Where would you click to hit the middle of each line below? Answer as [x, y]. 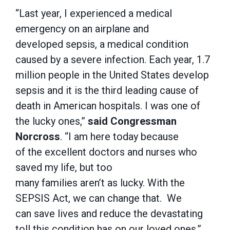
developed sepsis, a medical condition [102, 44]
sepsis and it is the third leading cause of [107, 90]
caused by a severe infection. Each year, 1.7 [113, 60]
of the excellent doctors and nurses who [106, 152]
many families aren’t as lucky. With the [100, 183]
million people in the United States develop [112, 75]
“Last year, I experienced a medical [94, 13]
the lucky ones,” [52, 121]
